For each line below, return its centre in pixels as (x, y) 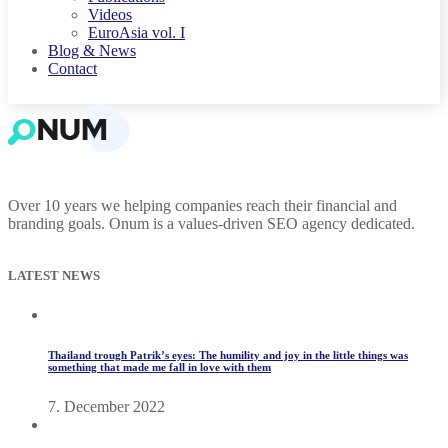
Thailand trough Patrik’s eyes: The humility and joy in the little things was (228, 355)
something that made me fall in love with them (159, 367)
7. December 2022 (106, 407)
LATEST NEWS (54, 275)
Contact (72, 68)
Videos (110, 14)
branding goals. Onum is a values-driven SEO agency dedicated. (211, 223)
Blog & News (92, 50)
